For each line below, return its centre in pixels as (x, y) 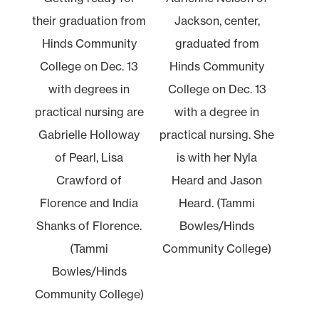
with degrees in (89, 89)
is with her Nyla (217, 157)
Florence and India (89, 203)
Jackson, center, (217, 20)
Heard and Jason (217, 180)
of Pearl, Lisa (89, 157)
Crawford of (89, 180)
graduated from (217, 43)
